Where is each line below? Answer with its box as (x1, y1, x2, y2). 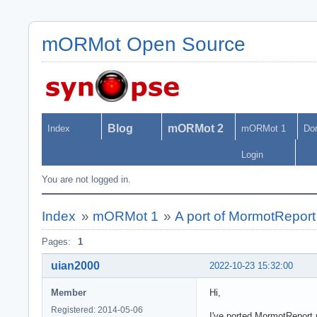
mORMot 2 (168, 122, 224, 134)
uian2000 (51, 259, 100, 272)
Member (51, 287, 86, 298)
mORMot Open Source (42, 33, 246, 55)
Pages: (42, 236, 71, 247)
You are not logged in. (42, 174, 131, 185)
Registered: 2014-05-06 (51, 304, 143, 315)
